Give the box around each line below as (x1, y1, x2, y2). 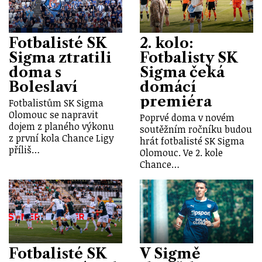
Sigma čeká (140, 63, 225, 81)
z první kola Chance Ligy (9, 131, 114, 144)
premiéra (140, 92, 212, 110)
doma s (9, 63, 61, 81)
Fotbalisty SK (140, 49, 237, 66)
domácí (140, 78, 196, 95)
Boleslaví (9, 78, 78, 95)
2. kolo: (140, 34, 194, 51)
